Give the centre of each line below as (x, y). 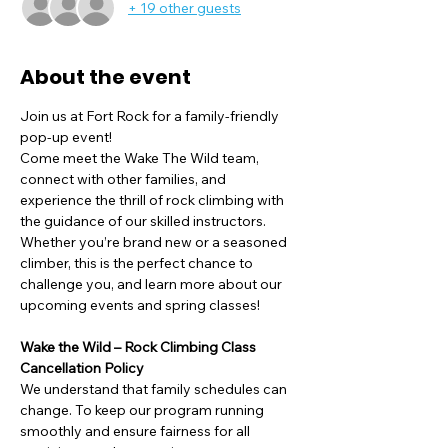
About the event (105, 77)
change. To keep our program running (143, 410)
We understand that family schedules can (155, 389)
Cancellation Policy (82, 368)
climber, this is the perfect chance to (138, 263)
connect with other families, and (124, 179)
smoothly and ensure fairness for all (136, 431)
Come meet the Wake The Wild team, (141, 158)
